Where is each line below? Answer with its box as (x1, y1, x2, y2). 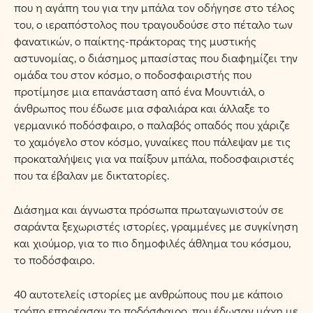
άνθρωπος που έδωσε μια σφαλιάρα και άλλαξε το (14, 101, 270, 115)
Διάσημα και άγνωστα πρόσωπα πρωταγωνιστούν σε (14, 201, 284, 217)
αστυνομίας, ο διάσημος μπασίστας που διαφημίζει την (14, 50, 298, 65)
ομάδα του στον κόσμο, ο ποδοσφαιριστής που (14, 67, 252, 82)
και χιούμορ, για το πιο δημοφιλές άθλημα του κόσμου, (14, 235, 291, 250)
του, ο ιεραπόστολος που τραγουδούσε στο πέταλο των (14, 17, 293, 31)
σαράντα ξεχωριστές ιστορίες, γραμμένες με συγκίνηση (14, 218, 298, 233)
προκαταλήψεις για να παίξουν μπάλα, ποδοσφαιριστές (14, 151, 294, 166)
